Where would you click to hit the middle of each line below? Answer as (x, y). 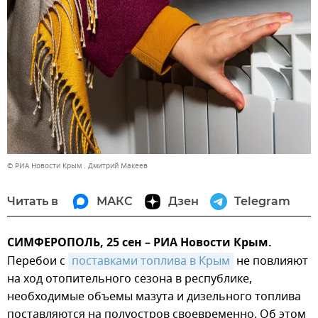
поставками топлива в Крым (151, 261)
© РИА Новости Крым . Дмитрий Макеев (77, 165)
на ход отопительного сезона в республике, (130, 279)
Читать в (33, 201)
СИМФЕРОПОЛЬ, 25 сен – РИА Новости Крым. (139, 243)
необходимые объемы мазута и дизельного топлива (154, 296)
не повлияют (271, 261)
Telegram (262, 201)
